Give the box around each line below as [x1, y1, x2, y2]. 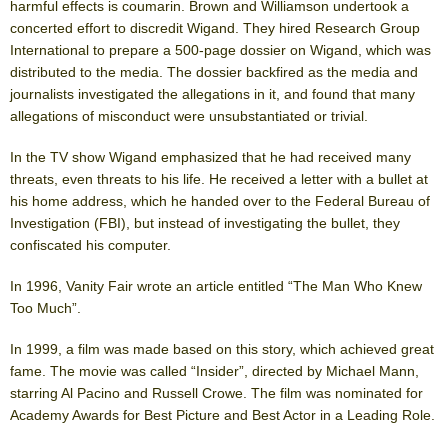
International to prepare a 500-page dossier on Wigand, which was [10, 41, 431, 58]
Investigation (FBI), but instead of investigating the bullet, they [10, 214, 400, 231]
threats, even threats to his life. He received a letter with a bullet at [10, 170, 428, 187]
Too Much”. [10, 299, 81, 316]
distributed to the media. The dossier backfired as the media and [10, 63, 418, 80]
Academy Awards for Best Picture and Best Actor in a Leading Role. [10, 406, 435, 423]
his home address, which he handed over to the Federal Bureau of [10, 192, 430, 209]
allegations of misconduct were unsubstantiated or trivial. [10, 107, 368, 124]
